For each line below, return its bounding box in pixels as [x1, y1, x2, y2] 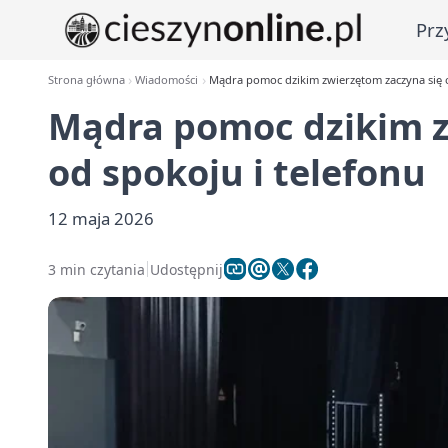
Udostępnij [150, 259, 223, 279]
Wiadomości [135, 72, 199, 87]
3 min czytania [48, 259, 145, 279]
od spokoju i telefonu [48, 148, 426, 197]
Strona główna [48, 72, 125, 87]
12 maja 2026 [48, 207, 154, 230]
